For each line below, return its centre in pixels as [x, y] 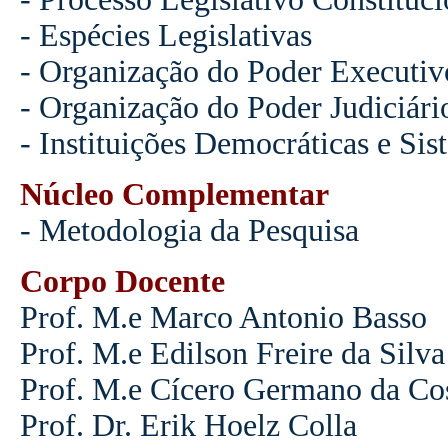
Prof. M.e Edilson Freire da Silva [232, 353]
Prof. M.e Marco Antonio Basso [223, 317]
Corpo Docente [122, 281]
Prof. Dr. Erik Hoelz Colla [188, 425]
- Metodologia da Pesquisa [189, 230]
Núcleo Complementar [174, 194]
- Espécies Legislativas [165, 35]
